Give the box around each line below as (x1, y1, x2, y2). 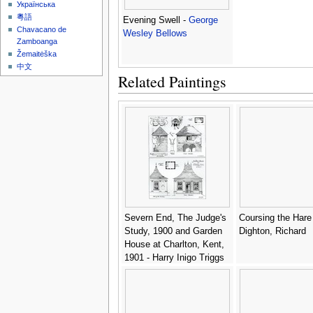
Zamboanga (17, 37, 58, 46)
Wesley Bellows (122, 28, 187, 38)
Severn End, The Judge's (124, 212, 226, 223)
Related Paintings (117, 71, 226, 92)
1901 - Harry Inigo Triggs (124, 252, 224, 263)
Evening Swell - (122, 15, 189, 25)
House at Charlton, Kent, (124, 239, 224, 249)
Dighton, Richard (238, 226, 306, 236)
